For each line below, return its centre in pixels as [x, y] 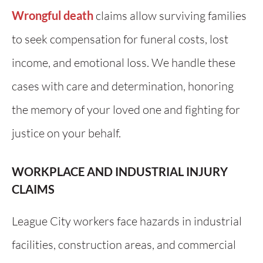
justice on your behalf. [66, 133]
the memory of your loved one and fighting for [126, 109]
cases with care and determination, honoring [123, 86]
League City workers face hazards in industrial [127, 221]
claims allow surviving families [170, 16]
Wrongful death [53, 15]
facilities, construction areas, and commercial [124, 245]
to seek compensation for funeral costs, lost [120, 39]
